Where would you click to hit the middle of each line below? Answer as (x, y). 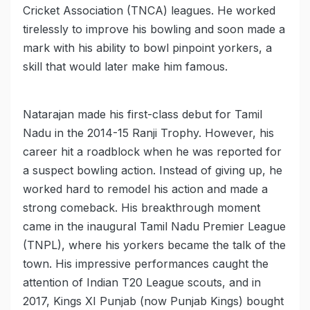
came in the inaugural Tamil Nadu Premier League (154, 227)
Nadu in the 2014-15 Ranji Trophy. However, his (148, 133)
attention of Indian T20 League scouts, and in (142, 283)
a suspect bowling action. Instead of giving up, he (153, 171)
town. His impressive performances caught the (146, 264)
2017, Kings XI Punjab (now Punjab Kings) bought (153, 301)
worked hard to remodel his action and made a (145, 189)
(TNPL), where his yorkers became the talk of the (154, 245)
